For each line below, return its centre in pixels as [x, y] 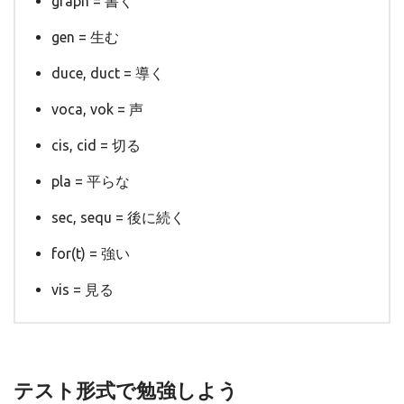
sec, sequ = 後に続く [118, 218]
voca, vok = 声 [97, 110]
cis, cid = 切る [96, 146]
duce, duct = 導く [108, 73]
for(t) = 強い [91, 254]
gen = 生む [85, 37]
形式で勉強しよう [157, 390]
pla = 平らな [91, 182]
